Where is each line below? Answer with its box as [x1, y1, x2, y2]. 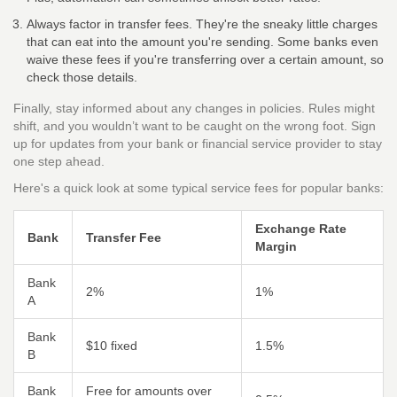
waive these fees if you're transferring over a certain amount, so [27, 52, 384, 67]
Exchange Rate [255, 222, 346, 237]
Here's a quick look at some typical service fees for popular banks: [13, 181, 384, 196]
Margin [255, 239, 297, 254]
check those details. [27, 70, 137, 85]
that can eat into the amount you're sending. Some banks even [27, 35, 378, 50]
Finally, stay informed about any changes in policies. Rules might [13, 101, 375, 116]
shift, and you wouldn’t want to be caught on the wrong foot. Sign [13, 119, 376, 134]
